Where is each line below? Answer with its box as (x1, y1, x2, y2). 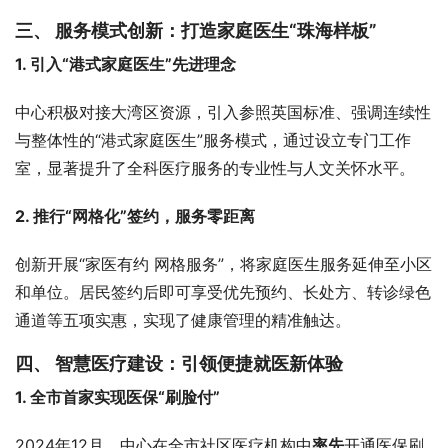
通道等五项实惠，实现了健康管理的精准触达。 (15, 310, 351, 330)
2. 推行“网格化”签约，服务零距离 (15, 206, 255, 226)
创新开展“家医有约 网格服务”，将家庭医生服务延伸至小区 (15, 254, 432, 274)
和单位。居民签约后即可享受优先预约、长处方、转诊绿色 (15, 282, 431, 302)
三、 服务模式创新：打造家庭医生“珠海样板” (15, 20, 377, 41)
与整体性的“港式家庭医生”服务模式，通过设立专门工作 (15, 130, 411, 150)
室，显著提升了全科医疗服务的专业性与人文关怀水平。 (15, 158, 415, 178)
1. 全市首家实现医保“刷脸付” (15, 387, 220, 407)
